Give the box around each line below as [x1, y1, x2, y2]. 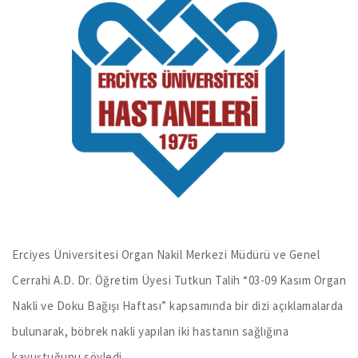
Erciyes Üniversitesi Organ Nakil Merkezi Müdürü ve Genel [12, 247, 320, 263]
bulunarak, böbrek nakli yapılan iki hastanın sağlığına [12, 324, 288, 340]
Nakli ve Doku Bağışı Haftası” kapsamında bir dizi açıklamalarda [12, 298, 344, 314]
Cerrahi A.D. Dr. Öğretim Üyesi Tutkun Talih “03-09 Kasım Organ [12, 272, 346, 288]
